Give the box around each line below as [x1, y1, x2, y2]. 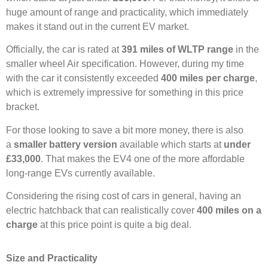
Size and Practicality [6, 253, 98, 264]
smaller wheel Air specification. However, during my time [6, 59, 244, 69]
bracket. [6, 102, 39, 112]
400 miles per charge [161, 73, 255, 84]
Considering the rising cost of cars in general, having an [6, 191, 241, 202]
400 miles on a [197, 205, 261, 216]
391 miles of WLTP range [121, 44, 233, 55]
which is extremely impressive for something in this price [6, 87, 243, 98]
